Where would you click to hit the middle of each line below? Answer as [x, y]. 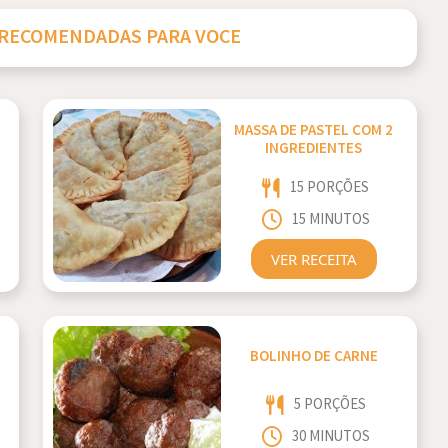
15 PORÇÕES [330, 187]
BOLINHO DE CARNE [313, 357]
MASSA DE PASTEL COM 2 [314, 131]
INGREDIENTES [314, 149]
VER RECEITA [313, 258]
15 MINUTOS [330, 220]
